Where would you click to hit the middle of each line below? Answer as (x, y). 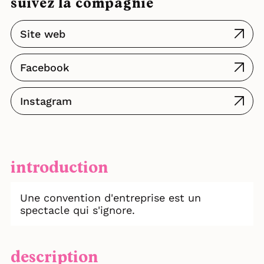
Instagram (46, 101)
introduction (60, 168)
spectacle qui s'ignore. (77, 210)
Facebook (45, 68)
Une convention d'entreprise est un (110, 198)
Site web (43, 34)
